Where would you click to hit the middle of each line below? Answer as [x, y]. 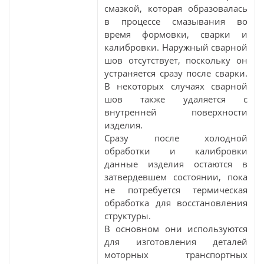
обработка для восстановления [176, 203]
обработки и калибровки [176, 151]
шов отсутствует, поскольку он [176, 60]
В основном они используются [176, 229]
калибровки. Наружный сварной [176, 47]
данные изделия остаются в [176, 164]
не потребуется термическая [176, 190]
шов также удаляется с [176, 99]
